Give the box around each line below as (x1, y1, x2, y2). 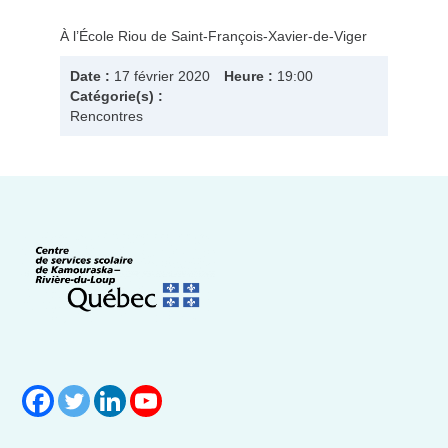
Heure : (224, 68, 273, 84)
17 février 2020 (110, 68, 210, 84)
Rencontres (70, 108, 143, 124)
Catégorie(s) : (70, 88, 163, 104)
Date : (70, 68, 110, 84)
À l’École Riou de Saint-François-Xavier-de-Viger (60, 28, 367, 44)
